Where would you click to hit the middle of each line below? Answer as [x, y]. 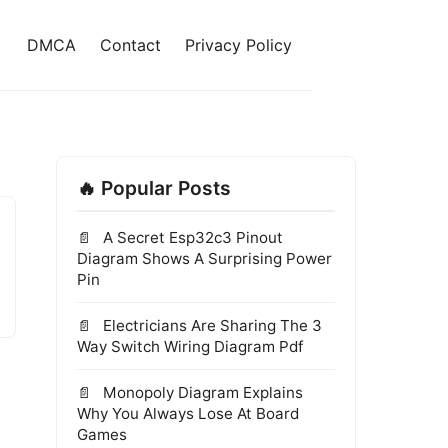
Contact [130, 45]
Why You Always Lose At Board [188, 413]
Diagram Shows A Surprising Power [204, 258]
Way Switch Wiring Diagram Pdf [190, 346]
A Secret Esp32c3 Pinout [191, 237]
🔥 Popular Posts [154, 188]
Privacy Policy [238, 45]
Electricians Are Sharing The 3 [210, 325]
